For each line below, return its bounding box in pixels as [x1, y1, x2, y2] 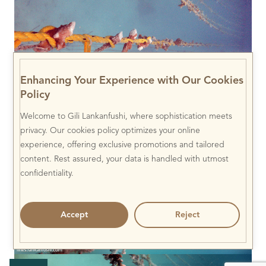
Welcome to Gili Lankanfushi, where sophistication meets [20, 112, 233, 121]
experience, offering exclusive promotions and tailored [20, 140, 225, 149]
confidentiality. [20, 169, 74, 178]
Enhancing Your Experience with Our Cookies [20, 75, 244, 86]
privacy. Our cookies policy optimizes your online [20, 126, 201, 135]
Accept [61, 210, 88, 219]
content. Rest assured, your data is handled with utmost [20, 154, 229, 163]
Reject [175, 210, 199, 219]
